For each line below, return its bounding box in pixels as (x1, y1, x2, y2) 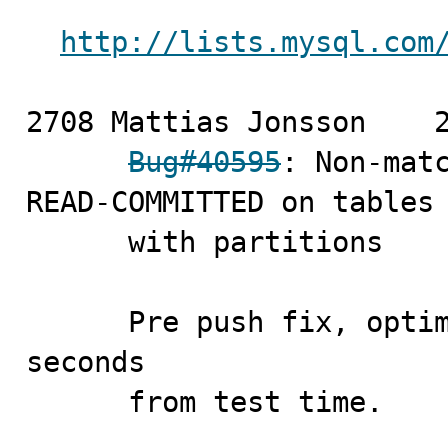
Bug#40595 (128, 145, 281, 179)
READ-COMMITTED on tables (26, 185, 434, 219)
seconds (26, 345, 145, 379)
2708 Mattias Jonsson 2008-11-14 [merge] (26, 105, 366, 139)
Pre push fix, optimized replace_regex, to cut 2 (26, 305, 128, 339)
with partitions (26, 225, 128, 259)
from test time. (128, 385, 383, 419)
